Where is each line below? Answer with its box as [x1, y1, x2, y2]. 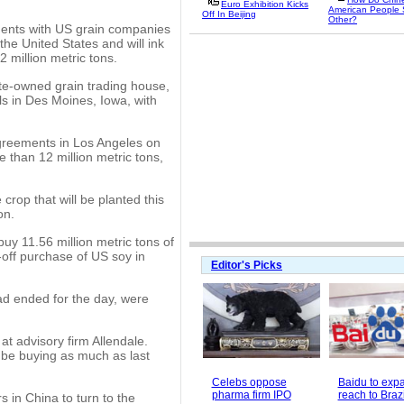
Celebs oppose [211, 376, 287, 390]
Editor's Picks [211, 259, 282, 271]
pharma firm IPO [211, 389, 291, 402]
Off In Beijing [202, 9, 256, 19]
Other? [328, 14, 357, 24]
